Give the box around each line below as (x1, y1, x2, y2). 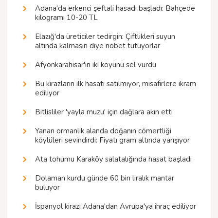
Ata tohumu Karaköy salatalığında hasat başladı (35, 154, 192, 164)
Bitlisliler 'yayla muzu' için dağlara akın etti (35, 107, 173, 117)
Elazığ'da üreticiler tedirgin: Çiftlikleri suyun (35, 32, 175, 42)
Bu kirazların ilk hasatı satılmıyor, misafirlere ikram (35, 79, 196, 89)
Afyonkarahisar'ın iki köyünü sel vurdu (35, 60, 156, 70)
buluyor (35, 182, 60, 193)
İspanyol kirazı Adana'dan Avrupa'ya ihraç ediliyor (35, 201, 196, 212)
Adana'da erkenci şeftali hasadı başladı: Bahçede (35, 3, 195, 14)
